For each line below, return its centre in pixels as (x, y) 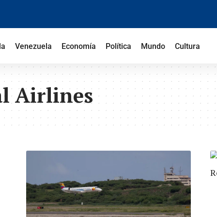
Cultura (187, 46)
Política (118, 46)
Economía (78, 46)
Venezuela (33, 46)
